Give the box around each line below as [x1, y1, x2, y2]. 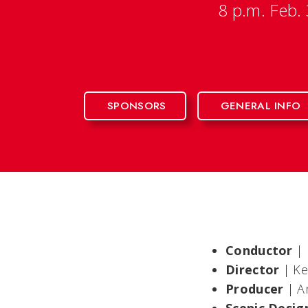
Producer [225, 280, 287, 297]
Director [225, 261, 283, 278]
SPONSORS [107, 98, 166, 113]
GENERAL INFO [220, 98, 301, 113]
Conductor [225, 242, 293, 258]
